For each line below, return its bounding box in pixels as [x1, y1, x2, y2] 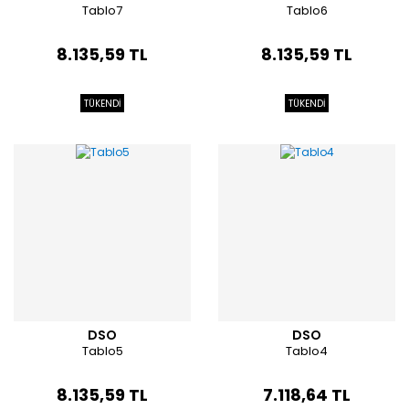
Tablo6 [286, 2, 328, 19]
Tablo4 [286, 342, 328, 360]
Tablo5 [81, 342, 123, 360]
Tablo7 [82, 2, 122, 19]
